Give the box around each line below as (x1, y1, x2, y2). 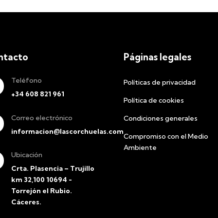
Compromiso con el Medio (123, 132, 208, 141)
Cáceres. (11, 198, 42, 207)
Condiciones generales (123, 114, 198, 123)
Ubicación (11, 150, 43, 160)
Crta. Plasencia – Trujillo (11, 164, 95, 173)
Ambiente (123, 143, 157, 152)
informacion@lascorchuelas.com (11, 127, 124, 136)
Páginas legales (123, 51, 191, 63)
